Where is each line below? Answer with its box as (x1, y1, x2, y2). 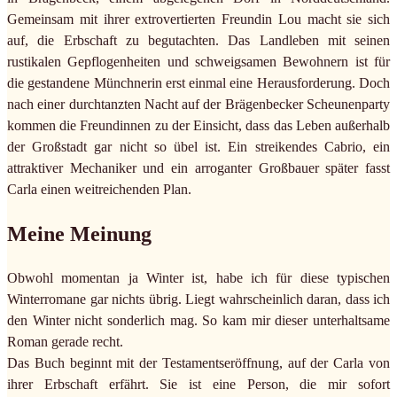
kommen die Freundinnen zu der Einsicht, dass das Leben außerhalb (7, 117, 390, 133)
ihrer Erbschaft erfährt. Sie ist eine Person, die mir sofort (7, 376, 390, 392)
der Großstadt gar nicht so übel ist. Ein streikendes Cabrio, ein (7, 138, 390, 154)
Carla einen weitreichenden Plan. (7, 181, 191, 197)
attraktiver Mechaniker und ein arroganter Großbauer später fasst (7, 160, 390, 175)
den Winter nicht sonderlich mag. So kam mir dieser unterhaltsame (7, 312, 390, 328)
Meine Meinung (7, 222, 152, 245)
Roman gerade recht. (7, 333, 123, 349)
